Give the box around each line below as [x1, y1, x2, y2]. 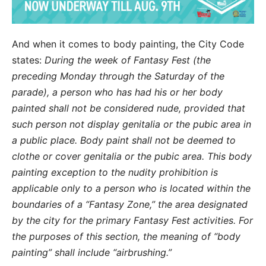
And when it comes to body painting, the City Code [12, 37, 244, 50]
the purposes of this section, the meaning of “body [12, 230, 240, 242]
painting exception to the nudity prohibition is [12, 166, 218, 178]
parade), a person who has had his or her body [12, 85, 223, 98]
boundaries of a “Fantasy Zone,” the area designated [12, 198, 248, 210]
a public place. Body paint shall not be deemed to [12, 134, 236, 146]
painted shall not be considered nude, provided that [12, 102, 245, 114]
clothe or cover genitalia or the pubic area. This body [12, 150, 252, 162]
